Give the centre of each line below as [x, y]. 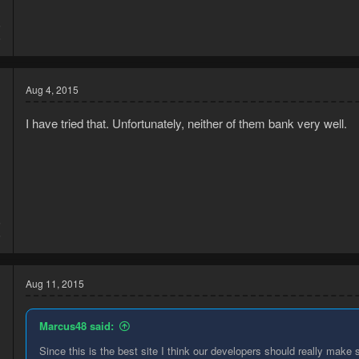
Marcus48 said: [77, 325]
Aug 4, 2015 [52, 89]
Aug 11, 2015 [55, 283]
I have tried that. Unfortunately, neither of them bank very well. [186, 123]
